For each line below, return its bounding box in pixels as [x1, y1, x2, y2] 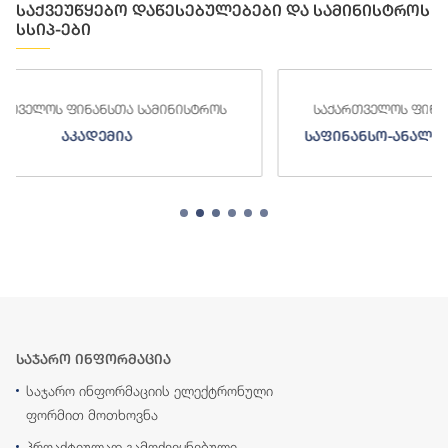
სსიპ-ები [16, 20, 91, 40]
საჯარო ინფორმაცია [16, 351, 171, 368]
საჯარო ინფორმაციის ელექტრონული [26, 382, 273, 400]
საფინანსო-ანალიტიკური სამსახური [101, 128, 378, 145]
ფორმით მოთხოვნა [26, 406, 158, 424]
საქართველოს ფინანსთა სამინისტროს [110, 101, 369, 118]
